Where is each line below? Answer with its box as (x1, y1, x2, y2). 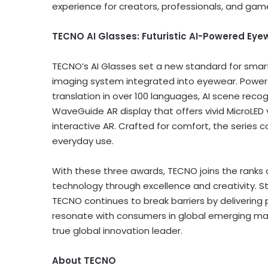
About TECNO (52, 254, 118, 267)
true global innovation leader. (52, 224, 182, 237)
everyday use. (52, 134, 114, 147)
